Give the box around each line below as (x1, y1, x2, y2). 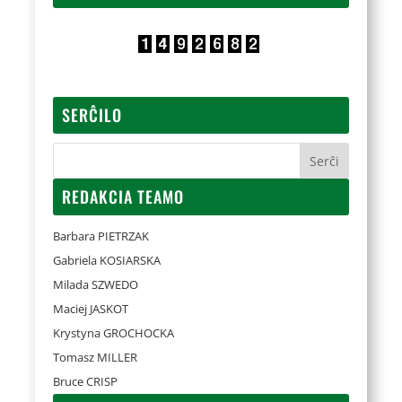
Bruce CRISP (53, 373, 118, 389)
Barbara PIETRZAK (53, 228, 150, 244)
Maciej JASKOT (53, 301, 129, 317)
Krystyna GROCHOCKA (53, 325, 175, 341)
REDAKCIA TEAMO (62, 185, 185, 208)
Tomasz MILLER (53, 349, 138, 365)
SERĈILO (62, 103, 123, 127)
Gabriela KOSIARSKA (53, 252, 162, 268)
